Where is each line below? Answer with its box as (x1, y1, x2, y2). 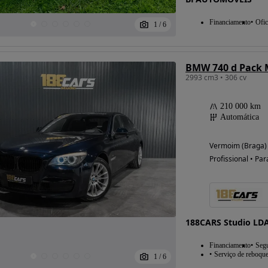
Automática (220, 112, 259, 121)
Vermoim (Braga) (209, 140, 267, 151)
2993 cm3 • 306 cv (185, 72, 246, 83)
